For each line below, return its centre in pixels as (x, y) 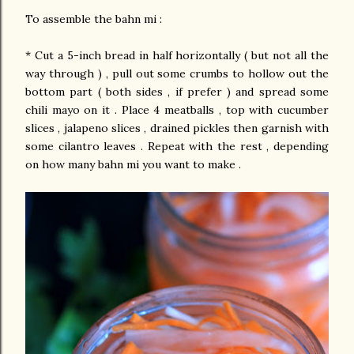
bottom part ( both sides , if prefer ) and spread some (177, 92)
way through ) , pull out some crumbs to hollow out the (177, 74)
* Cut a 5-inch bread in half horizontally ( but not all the (177, 56)
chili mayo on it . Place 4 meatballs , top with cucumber (177, 110)
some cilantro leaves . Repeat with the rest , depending (177, 147)
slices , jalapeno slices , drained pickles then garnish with (177, 128)
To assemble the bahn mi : (94, 19)
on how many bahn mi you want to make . (135, 165)
